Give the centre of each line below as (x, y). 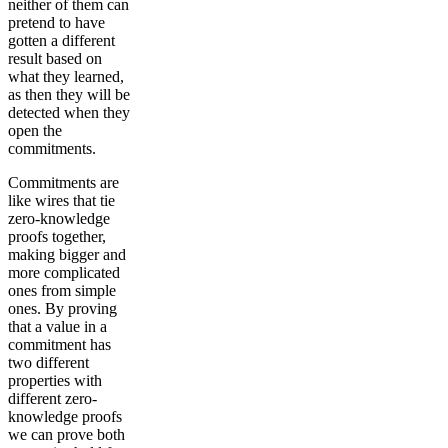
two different (48, 362)
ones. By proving (62, 308)
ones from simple (62, 290)
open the (35, 130)
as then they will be (69, 94)
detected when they (69, 112)
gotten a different (61, 40)
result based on (55, 58)
